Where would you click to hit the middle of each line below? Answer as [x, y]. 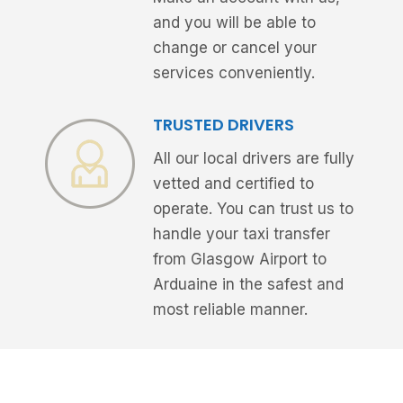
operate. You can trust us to [253, 209]
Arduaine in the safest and [248, 285]
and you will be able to [234, 23]
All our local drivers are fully [253, 159]
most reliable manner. [230, 310]
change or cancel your [234, 48]
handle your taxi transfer [241, 234]
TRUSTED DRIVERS [223, 125]
